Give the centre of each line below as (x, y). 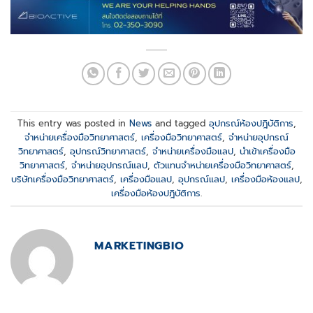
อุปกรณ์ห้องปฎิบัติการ (251, 123)
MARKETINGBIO (139, 246)
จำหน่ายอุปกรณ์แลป (109, 165)
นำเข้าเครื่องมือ (267, 151)
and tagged (180, 123)
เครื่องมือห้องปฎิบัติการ (156, 193)
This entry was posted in (73, 123)
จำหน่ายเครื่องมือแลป (192, 151)
